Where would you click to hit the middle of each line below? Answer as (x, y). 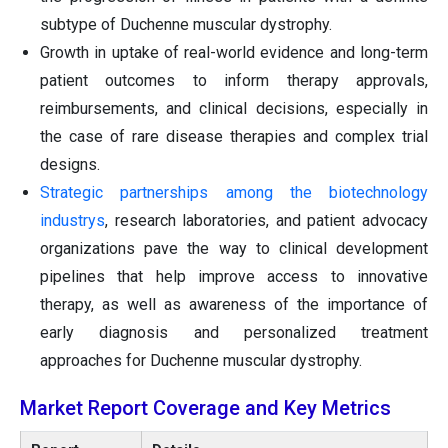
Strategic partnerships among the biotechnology (234, 193)
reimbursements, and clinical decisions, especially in (234, 109)
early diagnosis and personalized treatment (234, 333)
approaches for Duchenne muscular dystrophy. (201, 361)
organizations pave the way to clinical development (234, 249)
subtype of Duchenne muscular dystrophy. (186, 25)
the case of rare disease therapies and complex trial (234, 137)
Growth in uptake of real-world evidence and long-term (234, 53)
